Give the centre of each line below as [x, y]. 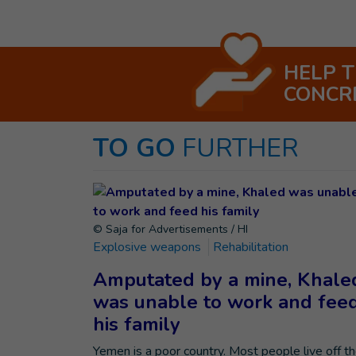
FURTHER [240, 148]
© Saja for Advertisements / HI [170, 229]
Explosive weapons [147, 247]
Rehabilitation [251, 247]
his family [137, 324]
